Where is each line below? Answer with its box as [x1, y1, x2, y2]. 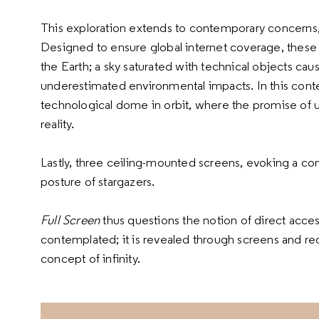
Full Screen [41, 211, 100, 228]
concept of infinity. [41, 250, 140, 266]
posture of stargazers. [41, 173, 155, 189]
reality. [41, 115, 75, 132]
